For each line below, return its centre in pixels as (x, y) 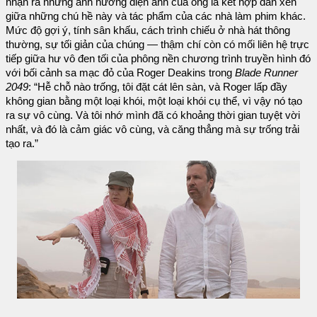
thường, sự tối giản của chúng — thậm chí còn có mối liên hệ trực (157, 44)
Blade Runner (266, 73)
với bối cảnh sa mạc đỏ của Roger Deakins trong (120, 73)
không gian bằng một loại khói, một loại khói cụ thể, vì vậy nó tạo (154, 101)
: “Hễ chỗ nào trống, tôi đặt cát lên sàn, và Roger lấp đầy (158, 87)
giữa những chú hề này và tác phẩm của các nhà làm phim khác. (156, 16)
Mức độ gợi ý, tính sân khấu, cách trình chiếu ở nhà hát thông (148, 30)
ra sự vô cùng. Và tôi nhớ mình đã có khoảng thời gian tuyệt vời (153, 115)
